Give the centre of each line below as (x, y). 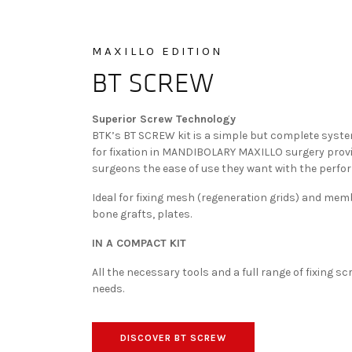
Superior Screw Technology (164, 119)
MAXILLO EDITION (158, 51)
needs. (108, 289)
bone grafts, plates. (142, 214)
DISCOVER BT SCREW (173, 338)
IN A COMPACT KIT (139, 244)
